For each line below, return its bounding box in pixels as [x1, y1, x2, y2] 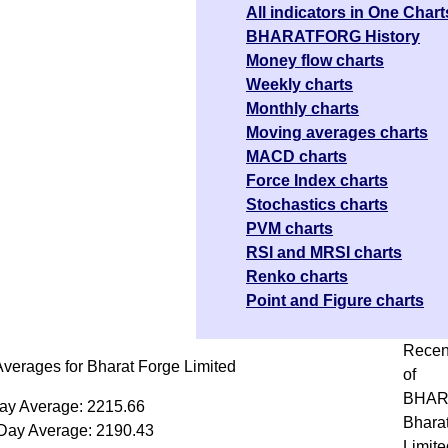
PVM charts [246, 219, 333, 237]
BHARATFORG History [246, 27, 420, 45]
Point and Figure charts [246, 291, 424, 309]
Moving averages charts [246, 123, 428, 141]
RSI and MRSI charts [246, 243, 402, 261]
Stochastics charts [246, 195, 388, 213]
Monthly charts [246, 99, 359, 117]
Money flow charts [246, 51, 384, 69]
